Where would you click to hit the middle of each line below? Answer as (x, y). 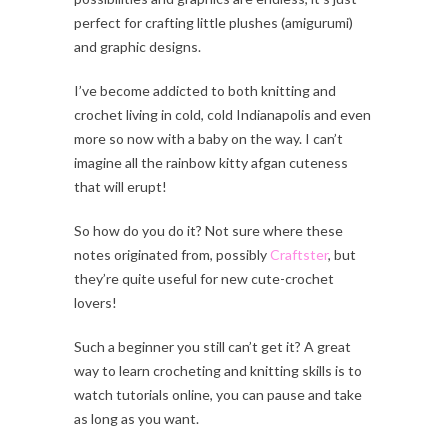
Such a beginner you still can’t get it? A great (212, 346)
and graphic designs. (137, 46)
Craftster (299, 254)
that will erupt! (120, 186)
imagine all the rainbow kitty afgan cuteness (211, 162)
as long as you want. (136, 418)
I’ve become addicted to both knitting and (205, 90)
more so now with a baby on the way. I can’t (208, 138)
